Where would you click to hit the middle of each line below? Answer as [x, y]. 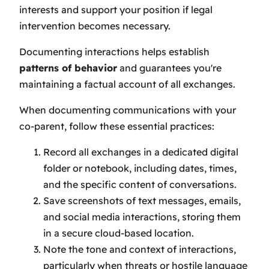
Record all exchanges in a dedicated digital [141, 152]
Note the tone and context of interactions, [140, 249]
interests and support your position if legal [116, 9]
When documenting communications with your [128, 110]
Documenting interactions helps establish [114, 51]
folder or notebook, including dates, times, [140, 168]
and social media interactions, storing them [142, 216]
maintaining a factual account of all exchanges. [127, 84]
